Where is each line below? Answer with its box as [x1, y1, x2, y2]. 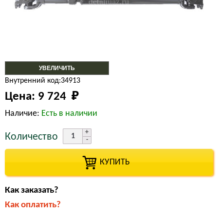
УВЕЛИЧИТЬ [39, 65, 75, 72]
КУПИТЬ [88, 158, 130, 167]
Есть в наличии [41, 109, 97, 118]
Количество [5, 131, 58, 143]
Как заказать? [5, 186, 58, 195]
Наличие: [5, 109, 41, 118]
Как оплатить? [5, 200, 61, 210]
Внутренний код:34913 [5, 77, 80, 85]
